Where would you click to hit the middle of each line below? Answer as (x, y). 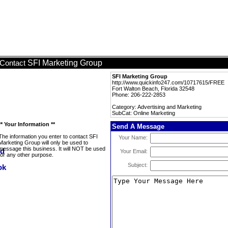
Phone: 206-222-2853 (139, 95)
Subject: (138, 165)
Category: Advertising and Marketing (157, 107)
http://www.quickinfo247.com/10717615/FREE (168, 82)
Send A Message (138, 126)
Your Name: (133, 137)
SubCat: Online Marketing (144, 113)
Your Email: (134, 151)
